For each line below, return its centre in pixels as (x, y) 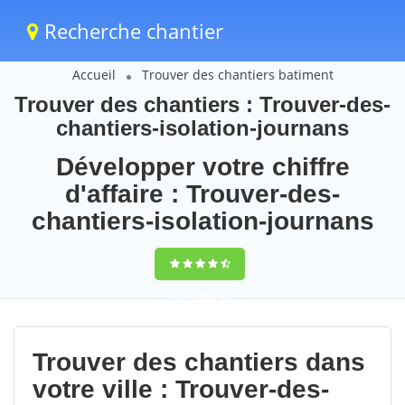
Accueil (94, 75)
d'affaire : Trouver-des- (202, 194)
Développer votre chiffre (202, 167)
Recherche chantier (131, 31)
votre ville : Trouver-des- (181, 389)
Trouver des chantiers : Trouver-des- (202, 104)
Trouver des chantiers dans (199, 362)
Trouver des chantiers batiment (237, 75)
